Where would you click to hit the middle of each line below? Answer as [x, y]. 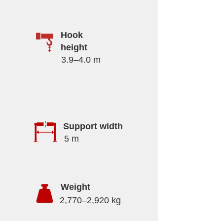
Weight [75, 187]
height [74, 47]
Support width [93, 126]
